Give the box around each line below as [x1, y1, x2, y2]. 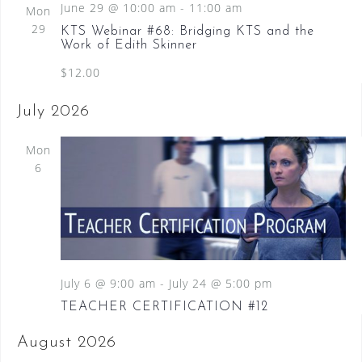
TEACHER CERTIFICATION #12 [60, 300, 268, 314]
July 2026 [16, 103, 90, 120]
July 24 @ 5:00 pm [168, 275, 272, 291]
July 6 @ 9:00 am [60, 275, 156, 291]
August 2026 [16, 334, 116, 351]
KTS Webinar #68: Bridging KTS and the [60, 24, 314, 38]
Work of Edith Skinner [60, 38, 197, 52]
